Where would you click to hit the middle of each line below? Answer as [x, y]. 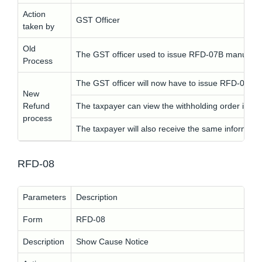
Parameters [44, 197]
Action [34, 14]
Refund [36, 106]
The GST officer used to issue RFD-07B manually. [168, 54]
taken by [39, 26]
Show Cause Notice [112, 242]
